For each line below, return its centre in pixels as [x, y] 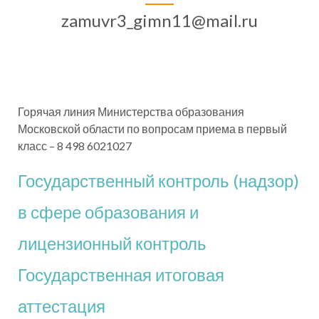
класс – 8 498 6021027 [75, 145]
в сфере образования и [108, 211]
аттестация [62, 305]
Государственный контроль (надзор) [158, 180]
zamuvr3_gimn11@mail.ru [159, 20]
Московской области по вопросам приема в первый [152, 128]
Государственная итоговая [121, 274]
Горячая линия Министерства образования [131, 111]
